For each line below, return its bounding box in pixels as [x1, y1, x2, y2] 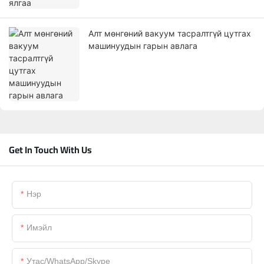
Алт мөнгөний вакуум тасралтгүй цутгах [88, 28, 251, 39]
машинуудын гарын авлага [88, 41, 197, 51]
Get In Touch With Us [9, 141, 92, 159]
